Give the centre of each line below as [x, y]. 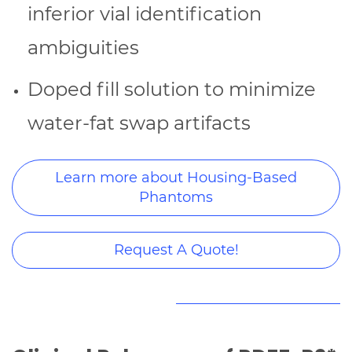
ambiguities [83, 48]
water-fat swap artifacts [139, 123]
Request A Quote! [176, 250]
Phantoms [176, 198]
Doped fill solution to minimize [172, 90]
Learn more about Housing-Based [176, 178]
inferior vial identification [145, 14]
